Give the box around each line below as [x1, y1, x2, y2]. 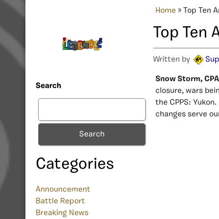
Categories [36, 157, 114, 173]
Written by [153, 55, 192, 64]
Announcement [36, 186, 90, 194]
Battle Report [36, 197, 85, 206]
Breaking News [36, 209, 88, 218]
